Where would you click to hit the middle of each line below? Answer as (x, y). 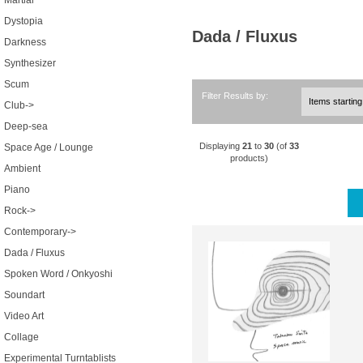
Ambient (22, 169)
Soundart (24, 295)
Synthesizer (30, 64)
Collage (21, 337)
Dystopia (23, 21)
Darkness (25, 43)
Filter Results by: (235, 95)
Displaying (221, 145)
